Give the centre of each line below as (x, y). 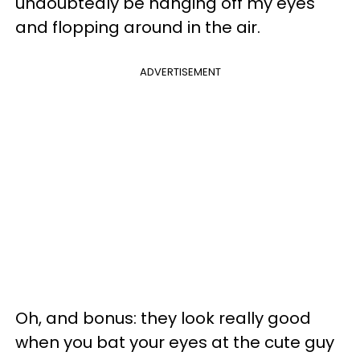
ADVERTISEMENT (180, 72)
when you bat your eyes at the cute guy (175, 342)
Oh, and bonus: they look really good (163, 318)
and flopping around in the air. (138, 27)
